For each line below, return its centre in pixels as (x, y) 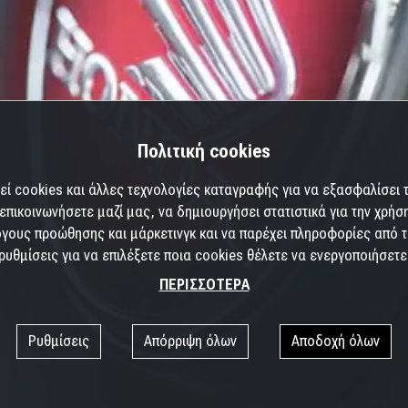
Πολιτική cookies (204, 151)
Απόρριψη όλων (190, 341)
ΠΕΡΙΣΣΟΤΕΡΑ (204, 285)
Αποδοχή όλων (336, 341)
